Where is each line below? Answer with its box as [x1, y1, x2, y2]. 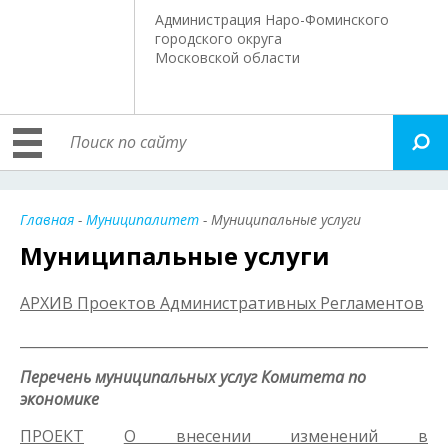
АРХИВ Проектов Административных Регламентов [20, 292, 424, 314]
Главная [20, 210, 74, 229]
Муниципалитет [86, 210, 199, 229]
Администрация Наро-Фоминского [155, 10, 390, 29]
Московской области [155, 48, 301, 67]
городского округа [155, 29, 283, 48]
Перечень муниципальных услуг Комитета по [20, 366, 366, 388]
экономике [20, 388, 99, 410]
